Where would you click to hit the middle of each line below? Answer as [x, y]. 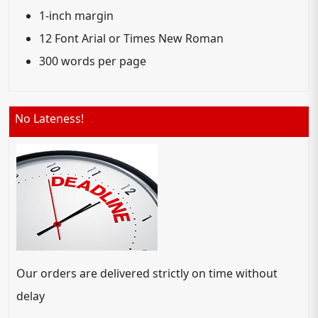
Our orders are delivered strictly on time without [147, 273]
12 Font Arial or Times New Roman [131, 38]
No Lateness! [49, 118]
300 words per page [93, 61]
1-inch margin [76, 15]
